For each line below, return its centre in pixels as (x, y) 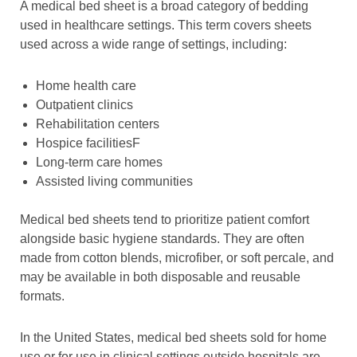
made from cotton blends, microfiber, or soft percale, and (177, 258)
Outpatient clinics (84, 105)
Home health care (86, 86)
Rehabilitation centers (98, 124)
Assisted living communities (114, 182)
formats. (42, 296)
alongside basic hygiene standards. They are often (162, 239)
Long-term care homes (99, 163)
